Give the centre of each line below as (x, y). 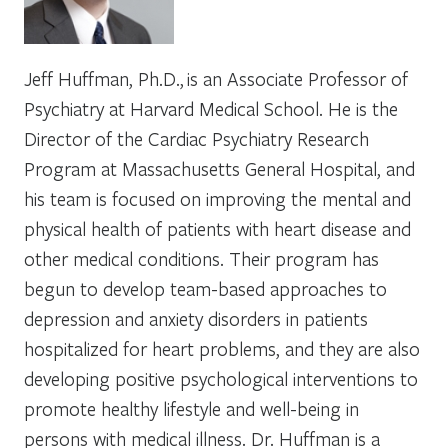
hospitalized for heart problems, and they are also (222, 348)
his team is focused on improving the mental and (217, 198)
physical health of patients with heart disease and (217, 228)
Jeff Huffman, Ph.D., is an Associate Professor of (216, 78)
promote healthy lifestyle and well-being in (191, 408)
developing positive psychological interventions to (221, 378)
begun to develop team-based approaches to (205, 288)
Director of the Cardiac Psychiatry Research (196, 138)
